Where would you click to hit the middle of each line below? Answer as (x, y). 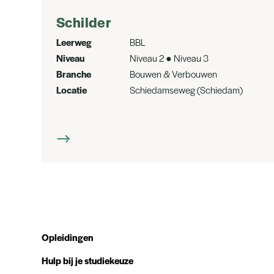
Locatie (72, 90)
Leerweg (74, 42)
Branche (74, 74)
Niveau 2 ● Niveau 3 (169, 58)
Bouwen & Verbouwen (173, 74)
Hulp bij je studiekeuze (87, 260)
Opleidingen (68, 237)
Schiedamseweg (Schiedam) (186, 90)
